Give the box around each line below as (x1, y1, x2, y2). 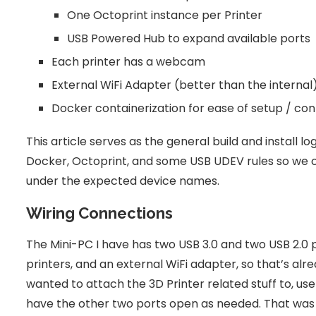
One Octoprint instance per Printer (67, 7, 262, 24)
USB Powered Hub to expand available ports (67, 30, 310, 47)
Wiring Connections (26, 204, 173, 223)
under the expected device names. (26, 173, 219, 190)
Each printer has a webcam (51, 54, 205, 71)
